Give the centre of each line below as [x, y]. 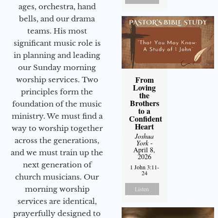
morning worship [57, 189]
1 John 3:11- [144, 167]
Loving [145, 87]
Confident [145, 118]
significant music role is [57, 43]
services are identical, [57, 201]
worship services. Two [57, 79]
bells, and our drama [57, 18]
